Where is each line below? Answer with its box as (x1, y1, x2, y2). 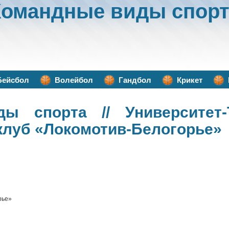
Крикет (177, 76, 202, 84)
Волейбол (55, 76, 93, 84)
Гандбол (119, 76, 151, 84)
